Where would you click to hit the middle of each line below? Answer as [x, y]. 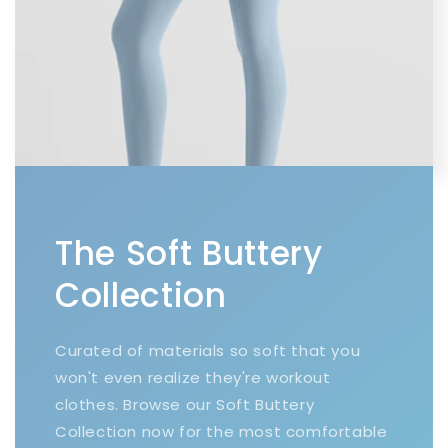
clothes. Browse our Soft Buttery [185, 405]
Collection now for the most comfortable [221, 432]
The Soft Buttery [189, 254]
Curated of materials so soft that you [208, 351]
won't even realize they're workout [193, 378]
